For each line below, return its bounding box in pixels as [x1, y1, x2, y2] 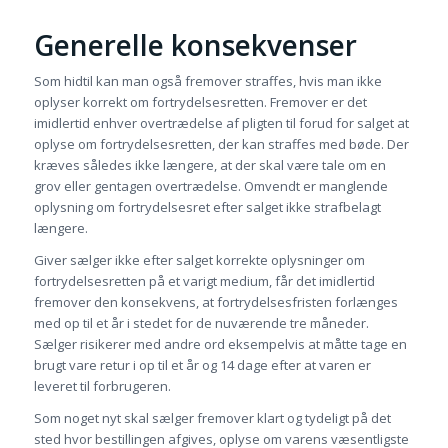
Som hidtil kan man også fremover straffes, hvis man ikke [33, 72, 382, 91]
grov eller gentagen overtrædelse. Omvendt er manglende [33, 177, 388, 196]
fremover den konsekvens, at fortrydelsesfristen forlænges [33, 293, 398, 312]
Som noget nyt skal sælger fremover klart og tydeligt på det [33, 409, 391, 428]
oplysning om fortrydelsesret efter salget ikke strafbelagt [33, 198, 381, 217]
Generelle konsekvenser [33, 26, 357, 65]
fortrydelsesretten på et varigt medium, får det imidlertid [33, 272, 375, 291]
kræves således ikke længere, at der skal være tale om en [33, 156, 386, 175]
